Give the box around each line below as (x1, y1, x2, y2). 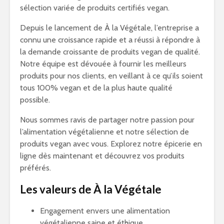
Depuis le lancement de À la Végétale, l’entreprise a (20, 23, 199, 32)
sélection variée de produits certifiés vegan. (20, 3, 169, 12)
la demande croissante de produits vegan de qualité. (20, 47, 200, 56)
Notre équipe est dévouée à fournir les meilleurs (20, 59, 186, 68)
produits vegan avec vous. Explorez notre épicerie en (20, 139, 202, 148)
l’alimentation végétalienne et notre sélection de (20, 127, 189, 136)
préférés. (20, 163, 51, 172)
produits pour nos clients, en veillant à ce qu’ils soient (20, 71, 203, 80)
